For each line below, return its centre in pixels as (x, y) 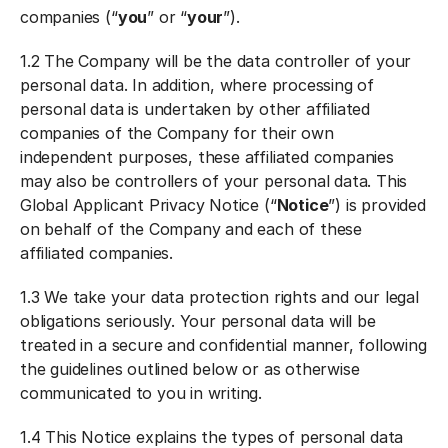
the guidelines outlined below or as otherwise (190, 369)
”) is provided (377, 205)
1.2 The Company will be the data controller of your (216, 61)
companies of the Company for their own (177, 133)
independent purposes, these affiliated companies (207, 157)
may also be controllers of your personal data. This (214, 181)
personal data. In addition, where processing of (197, 85)
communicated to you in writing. (148, 393)
